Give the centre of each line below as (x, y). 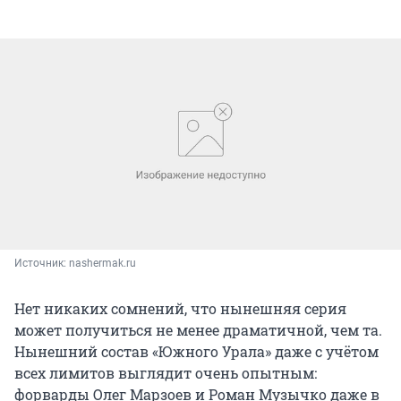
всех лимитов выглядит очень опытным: (166, 372)
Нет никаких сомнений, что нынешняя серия (180, 308)
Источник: (42, 263)
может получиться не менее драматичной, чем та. (198, 329)
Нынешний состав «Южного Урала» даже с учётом (196, 351)
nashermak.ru (102, 263)
